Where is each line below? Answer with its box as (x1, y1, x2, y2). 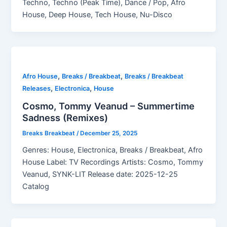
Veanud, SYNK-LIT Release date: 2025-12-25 (22, 169, 178, 179)
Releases (22, 85, 51, 93)
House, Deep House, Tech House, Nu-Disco (22, 10, 173, 20)
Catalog (22, 181, 50, 191)
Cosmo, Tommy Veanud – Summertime (22, 100, 195, 111)
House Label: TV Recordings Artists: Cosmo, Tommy (22, 157, 204, 167)
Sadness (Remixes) (22, 112, 108, 123)
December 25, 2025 (80, 129, 138, 137)
